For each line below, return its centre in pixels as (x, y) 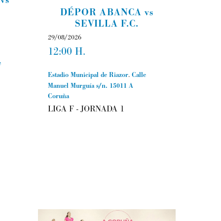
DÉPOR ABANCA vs (107, 13)
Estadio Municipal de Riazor (88, 75)
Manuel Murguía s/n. (78, 86)
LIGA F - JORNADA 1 (86, 109)
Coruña (58, 96)
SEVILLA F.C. (107, 24)
